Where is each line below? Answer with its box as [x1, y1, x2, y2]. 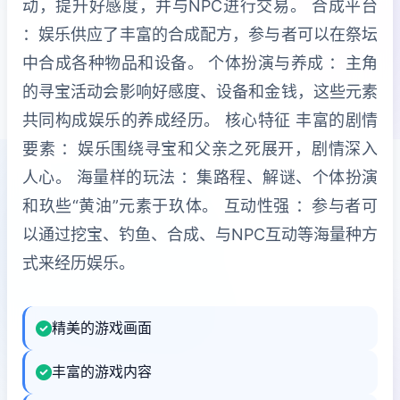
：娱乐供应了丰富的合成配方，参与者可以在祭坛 [22, 25, 378, 44]
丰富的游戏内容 [52, 362, 152, 380]
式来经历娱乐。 [22, 254, 135, 272]
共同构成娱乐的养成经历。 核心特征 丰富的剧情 [22, 111, 378, 129]
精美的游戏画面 [52, 319, 152, 337]
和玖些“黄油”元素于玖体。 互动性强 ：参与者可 [22, 196, 378, 215]
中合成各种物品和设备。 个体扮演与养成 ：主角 [22, 54, 378, 72]
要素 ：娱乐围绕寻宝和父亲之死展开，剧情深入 [22, 139, 378, 158]
